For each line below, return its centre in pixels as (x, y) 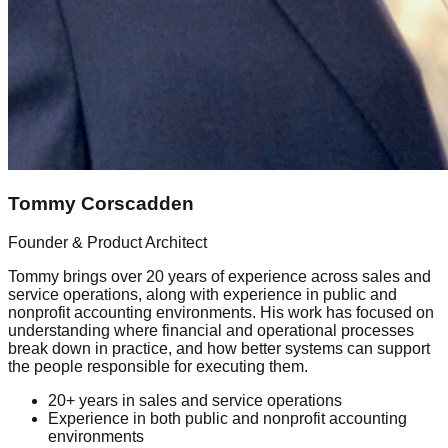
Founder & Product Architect (107, 242)
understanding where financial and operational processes (211, 330)
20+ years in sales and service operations (195, 400)
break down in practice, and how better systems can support (219, 348)
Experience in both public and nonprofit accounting (227, 418)
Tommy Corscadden (101, 203)
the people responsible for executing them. (158, 366)
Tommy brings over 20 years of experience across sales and (219, 276)
